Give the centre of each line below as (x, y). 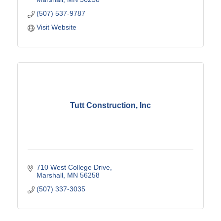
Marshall (50, 175)
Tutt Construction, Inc (110, 106)
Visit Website (56, 27)
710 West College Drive (73, 167)
